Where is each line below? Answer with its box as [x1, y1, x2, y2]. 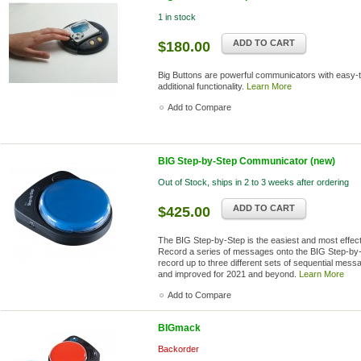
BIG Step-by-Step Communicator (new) [158, 156, 335, 167]
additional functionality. [158, 81, 247, 91]
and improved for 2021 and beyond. [158, 269, 299, 279]
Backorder [158, 344, 199, 354]
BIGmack [158, 322, 201, 334]
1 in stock [158, 12, 196, 22]
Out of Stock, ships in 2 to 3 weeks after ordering [158, 177, 349, 187]
